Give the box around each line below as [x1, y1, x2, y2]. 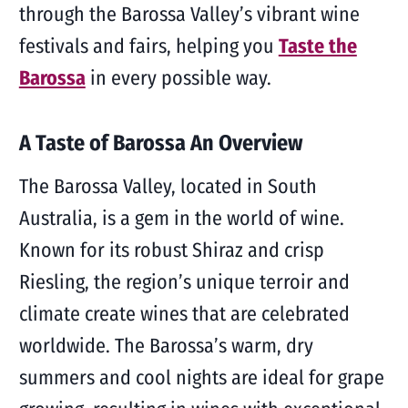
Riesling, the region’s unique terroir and [18, 270, 350, 294]
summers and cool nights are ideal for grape [18, 365, 384, 390]
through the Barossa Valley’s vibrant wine [18, 2, 360, 26]
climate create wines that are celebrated [18, 301, 350, 326]
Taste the [278, 34, 357, 58]
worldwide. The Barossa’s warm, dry [18, 333, 313, 358]
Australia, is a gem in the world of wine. [18, 206, 344, 230]
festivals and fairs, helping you [18, 34, 279, 58]
